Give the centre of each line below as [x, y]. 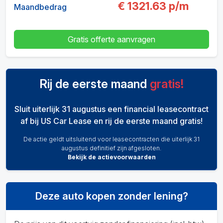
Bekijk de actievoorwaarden [111, 157]
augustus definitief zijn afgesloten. [111, 148]
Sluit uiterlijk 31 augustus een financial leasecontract [111, 109]
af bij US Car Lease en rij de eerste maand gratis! [111, 121]
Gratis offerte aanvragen [111, 39]
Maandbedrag [40, 7]
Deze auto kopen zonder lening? [111, 196]
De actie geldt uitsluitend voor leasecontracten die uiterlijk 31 [111, 139]
